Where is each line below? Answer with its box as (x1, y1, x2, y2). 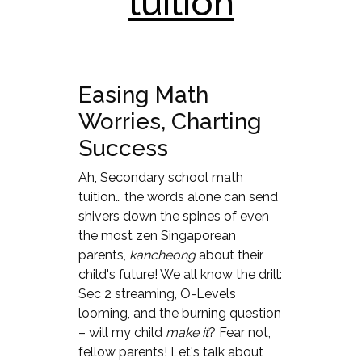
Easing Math (78, 81, 208, 108)
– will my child (78, 324, 166, 340)
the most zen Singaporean (78, 227, 236, 243)
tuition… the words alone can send (78, 188, 278, 204)
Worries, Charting (78, 107, 262, 135)
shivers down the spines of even (78, 208, 269, 224)
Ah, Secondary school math (78, 169, 243, 185)
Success (78, 134, 168, 162)
